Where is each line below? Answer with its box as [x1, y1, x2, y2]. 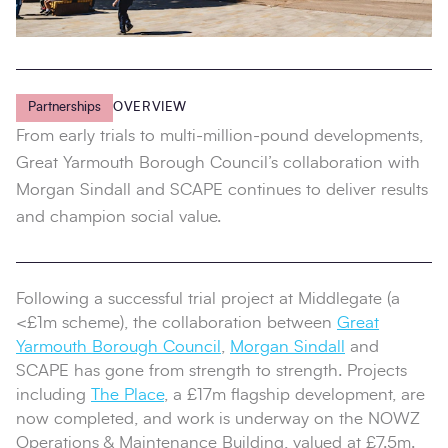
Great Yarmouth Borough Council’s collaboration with [16, 154, 420, 172]
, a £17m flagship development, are [164, 386, 425, 404]
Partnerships [28, 101, 101, 115]
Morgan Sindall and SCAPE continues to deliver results [16, 181, 428, 199]
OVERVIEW [113, 101, 188, 115]
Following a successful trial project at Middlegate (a [16, 290, 400, 308]
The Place [91, 386, 164, 404]
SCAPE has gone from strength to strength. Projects [16, 362, 407, 380]
